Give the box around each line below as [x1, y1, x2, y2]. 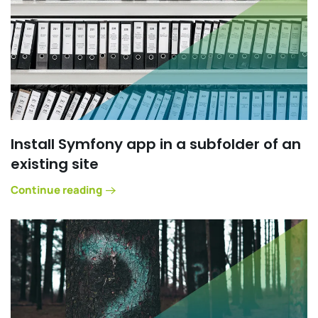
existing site [11, 153, 99, 174]
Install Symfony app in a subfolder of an [11, 133, 301, 154]
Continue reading [11, 182, 102, 198]
